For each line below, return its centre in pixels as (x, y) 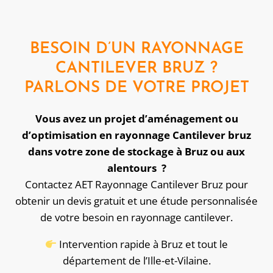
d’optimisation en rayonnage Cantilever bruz (136, 135)
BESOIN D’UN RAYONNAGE (136, 49)
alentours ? (136, 168)
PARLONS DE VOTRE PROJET (136, 88)
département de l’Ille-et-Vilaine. (136, 261)
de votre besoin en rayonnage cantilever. (136, 218)
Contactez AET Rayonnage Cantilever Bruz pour (136, 185)
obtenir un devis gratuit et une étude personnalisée (136, 201)
